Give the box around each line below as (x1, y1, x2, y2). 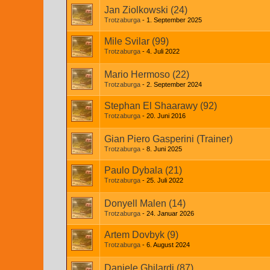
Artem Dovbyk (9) (104, 230, 178, 240)
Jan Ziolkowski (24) (104, 5, 187, 15)
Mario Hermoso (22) (104, 69, 189, 80)
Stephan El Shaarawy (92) (104, 101, 217, 111)
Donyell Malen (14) (104, 198, 186, 209)
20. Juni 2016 (146, 112, 186, 119)
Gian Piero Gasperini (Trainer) (104, 134, 233, 144)
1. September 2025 (146, 16, 202, 24)
